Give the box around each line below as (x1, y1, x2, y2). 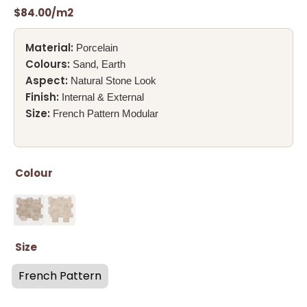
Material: (25, 40, 73, 56)
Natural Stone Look (68, 75, 156, 87)
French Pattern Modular (50, 108, 158, 120)
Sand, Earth (70, 58, 125, 71)
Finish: (25, 90, 59, 105)
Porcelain (73, 42, 118, 54)
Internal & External (59, 91, 144, 103)
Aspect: (25, 73, 68, 88)
